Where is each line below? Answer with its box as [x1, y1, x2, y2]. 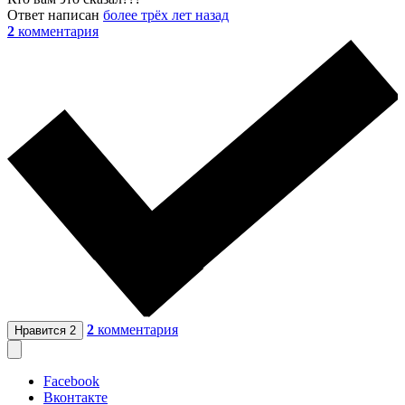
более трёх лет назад [103, 6, 229, 23]
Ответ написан [7, 6, 103, 23]
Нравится [14, 323, 70, 337]
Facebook [43, 372, 99, 389]
